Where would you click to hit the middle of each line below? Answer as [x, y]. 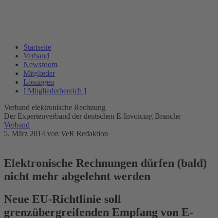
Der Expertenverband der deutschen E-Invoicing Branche [92, 116]
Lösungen [39, 82]
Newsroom [40, 64]
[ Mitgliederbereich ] [55, 91]
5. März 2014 [26, 134]
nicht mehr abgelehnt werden [77, 176]
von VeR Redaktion [78, 134]
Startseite [37, 47]
